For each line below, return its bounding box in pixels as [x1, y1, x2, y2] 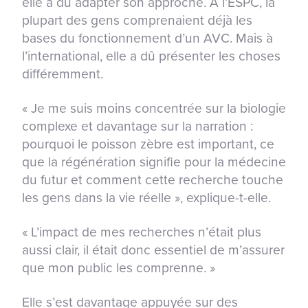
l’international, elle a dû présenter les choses [22, 48, 280, 65]
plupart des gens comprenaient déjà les [22, 12, 252, 29]
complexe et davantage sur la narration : [22, 118, 253, 135]
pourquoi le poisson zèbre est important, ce [22, 136, 274, 153]
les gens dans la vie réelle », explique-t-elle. [22, 190, 271, 206]
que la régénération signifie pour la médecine [22, 154, 286, 170]
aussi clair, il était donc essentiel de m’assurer [22, 242, 285, 258]
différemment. [22, 66, 103, 82]
